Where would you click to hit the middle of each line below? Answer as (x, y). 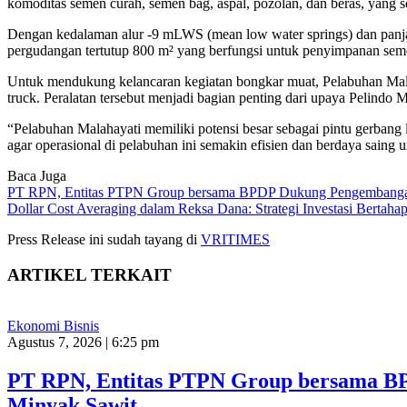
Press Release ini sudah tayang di (104, 239)
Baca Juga (37, 175)
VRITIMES (235, 239)
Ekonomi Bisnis (53, 326)
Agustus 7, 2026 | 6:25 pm (83, 342)
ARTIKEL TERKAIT (89, 274)
